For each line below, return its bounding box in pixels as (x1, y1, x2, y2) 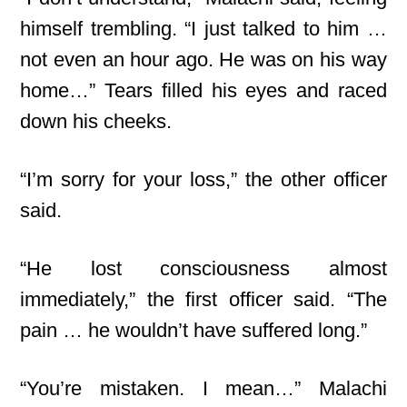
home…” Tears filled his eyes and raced (20, 79, 387, 102)
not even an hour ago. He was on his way (20, 48, 387, 71)
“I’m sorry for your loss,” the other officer (20, 168, 387, 191)
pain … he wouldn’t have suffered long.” (20, 319, 368, 342)
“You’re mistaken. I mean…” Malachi (20, 377, 387, 400)
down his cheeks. (20, 110, 173, 133)
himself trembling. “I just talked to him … (20, 17, 387, 40)
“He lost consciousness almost (20, 257, 387, 280)
